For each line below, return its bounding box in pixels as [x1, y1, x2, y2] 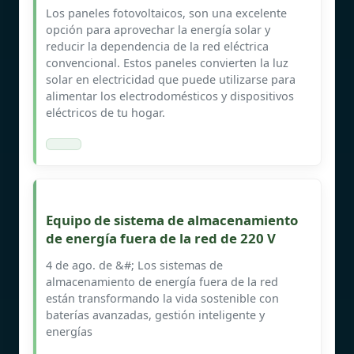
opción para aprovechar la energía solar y [46, 21, 270, 37]
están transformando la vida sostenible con [46, 290, 279, 306]
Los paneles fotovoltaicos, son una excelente [46, 5, 287, 21]
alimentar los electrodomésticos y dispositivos [46, 88, 294, 104]
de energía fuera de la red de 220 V [46, 228, 276, 247]
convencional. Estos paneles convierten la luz [46, 55, 288, 70]
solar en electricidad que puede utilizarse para [46, 71, 296, 87]
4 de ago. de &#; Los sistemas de [46, 257, 223, 273]
